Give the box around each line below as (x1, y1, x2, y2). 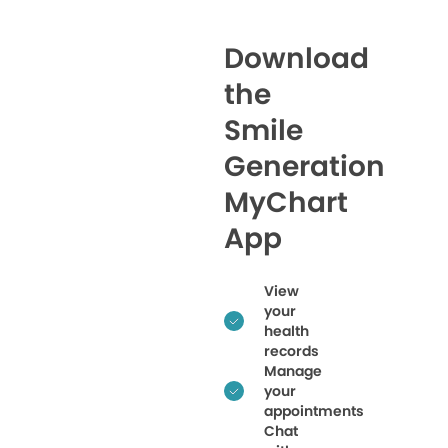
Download (224, 38, 369, 78)
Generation (224, 146, 385, 186)
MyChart (224, 182, 348, 222)
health (264, 320, 309, 341)
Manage (264, 360, 322, 381)
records (264, 340, 319, 361)
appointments (264, 400, 364, 421)
